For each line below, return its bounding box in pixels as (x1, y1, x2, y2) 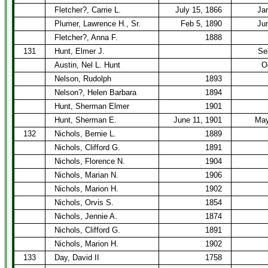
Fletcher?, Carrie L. (54, 5, 121, 14)
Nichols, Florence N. (54, 157, 125, 166)
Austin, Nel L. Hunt (54, 60, 120, 69)
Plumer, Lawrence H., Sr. (54, 19, 141, 28)
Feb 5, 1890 (181, 19, 222, 28)
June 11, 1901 (173, 115, 222, 124)
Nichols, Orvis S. (54, 198, 114, 207)
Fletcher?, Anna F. (54, 33, 118, 42)
